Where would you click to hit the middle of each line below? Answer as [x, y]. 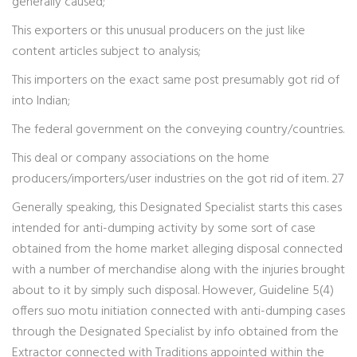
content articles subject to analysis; [106, 52]
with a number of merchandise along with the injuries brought [178, 270]
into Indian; [41, 101]
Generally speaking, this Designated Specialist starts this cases [177, 208]
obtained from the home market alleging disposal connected [177, 249]
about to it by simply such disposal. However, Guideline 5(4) [173, 291]
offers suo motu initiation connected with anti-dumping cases [178, 312]
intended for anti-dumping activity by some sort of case [164, 229]
